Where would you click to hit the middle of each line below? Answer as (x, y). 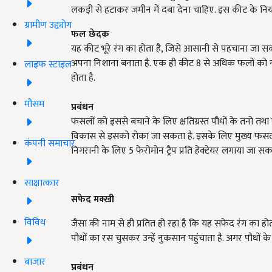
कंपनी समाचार (50, 143)
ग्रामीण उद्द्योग (48, 25)
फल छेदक (90, 34)
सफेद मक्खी (93, 199)
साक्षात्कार (42, 183)
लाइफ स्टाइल (48, 64)
